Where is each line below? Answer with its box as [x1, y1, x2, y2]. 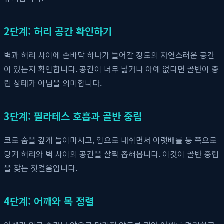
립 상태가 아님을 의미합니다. [4, 76, 102, 89]
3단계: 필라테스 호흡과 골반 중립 [4, 108, 142, 123]
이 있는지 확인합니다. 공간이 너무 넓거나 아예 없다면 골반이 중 [4, 62, 219, 75]
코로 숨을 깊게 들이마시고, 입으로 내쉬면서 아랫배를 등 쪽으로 [4, 133, 217, 146]
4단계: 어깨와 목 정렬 [4, 193, 94, 208]
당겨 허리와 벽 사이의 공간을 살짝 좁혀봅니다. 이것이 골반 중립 [4, 147, 219, 160]
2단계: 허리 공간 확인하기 [4, 23, 112, 38]
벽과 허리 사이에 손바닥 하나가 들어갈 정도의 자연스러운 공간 [4, 48, 215, 61]
